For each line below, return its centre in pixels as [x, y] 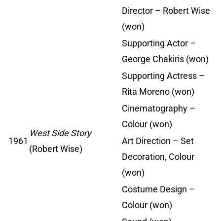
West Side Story [60, 133]
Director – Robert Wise [166, 11]
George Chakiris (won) [165, 59]
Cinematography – [159, 109]
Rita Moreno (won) [158, 92]
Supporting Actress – [163, 76]
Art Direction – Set [158, 141]
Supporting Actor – [159, 43]
